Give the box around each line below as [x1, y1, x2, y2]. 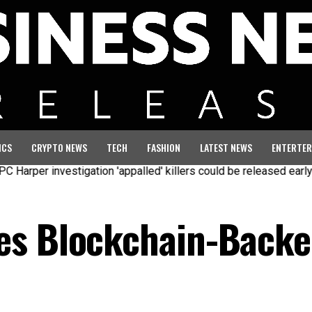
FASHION [147, 139, 180, 155]
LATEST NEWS [200, 139, 252, 155]
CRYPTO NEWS [31, 139, 87, 155]
